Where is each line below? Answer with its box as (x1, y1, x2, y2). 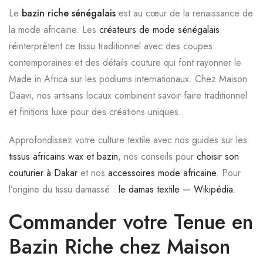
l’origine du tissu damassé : (9, 183, 119, 196)
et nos (77, 166, 108, 180)
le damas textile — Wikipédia (119, 183, 233, 196)
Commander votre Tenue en (9, 207, 253, 237)
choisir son (197, 150, 239, 163)
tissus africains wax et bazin (9, 150, 118, 163)
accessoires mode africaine (108, 166, 216, 180)
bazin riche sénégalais (22, 6, 116, 20)
